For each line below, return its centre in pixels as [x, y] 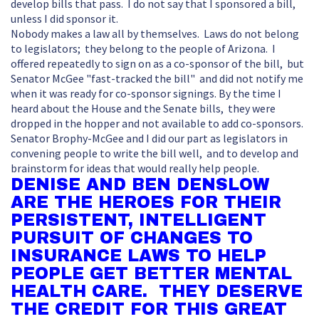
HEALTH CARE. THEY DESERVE [157, 291]
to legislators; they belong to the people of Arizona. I [143, 49]
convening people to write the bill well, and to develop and [155, 153]
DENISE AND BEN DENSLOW [140, 184]
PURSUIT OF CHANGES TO [132, 238]
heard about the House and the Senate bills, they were [143, 109]
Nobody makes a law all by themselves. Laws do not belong [155, 34]
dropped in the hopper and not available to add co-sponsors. [159, 124]
